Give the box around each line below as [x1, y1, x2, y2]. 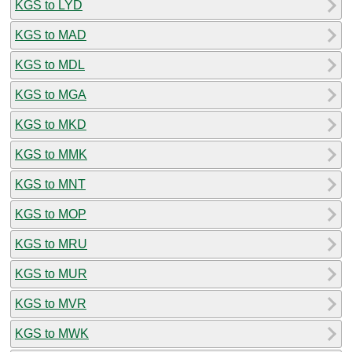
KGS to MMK [15, 147, 87, 161]
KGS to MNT [15, 177, 86, 191]
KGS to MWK [15, 326, 89, 340]
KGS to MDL [15, 57, 85, 71]
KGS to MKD [15, 117, 86, 131]
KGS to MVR [15, 296, 86, 310]
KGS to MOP [15, 207, 86, 221]
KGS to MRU [15, 236, 87, 251]
